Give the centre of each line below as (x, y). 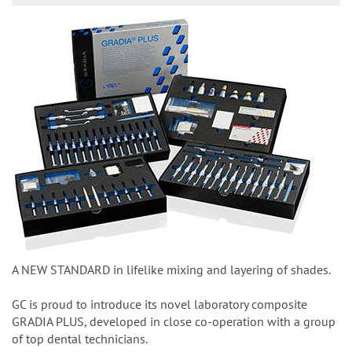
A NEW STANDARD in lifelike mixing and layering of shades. (171, 269)
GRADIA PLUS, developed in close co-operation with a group (174, 321)
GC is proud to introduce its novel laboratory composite (159, 304)
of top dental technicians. (80, 338)
